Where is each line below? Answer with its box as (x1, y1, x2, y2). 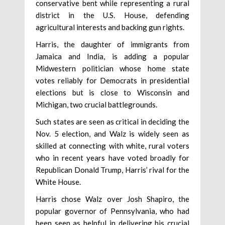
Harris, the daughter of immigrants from (36, 39, 189, 49)
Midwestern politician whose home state (36, 63, 189, 73)
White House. (36, 177, 81, 186)
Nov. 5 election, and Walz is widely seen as (36, 129, 189, 138)
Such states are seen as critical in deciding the (36, 117, 189, 126)
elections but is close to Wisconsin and (36, 87, 189, 97)
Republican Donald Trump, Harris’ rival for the (36, 165, 189, 174)
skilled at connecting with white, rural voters (36, 141, 189, 150)
